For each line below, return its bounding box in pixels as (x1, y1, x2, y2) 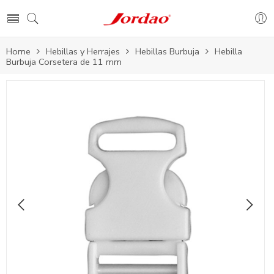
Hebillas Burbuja (135, 45, 199, 57)
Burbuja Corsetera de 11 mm (6, 56, 122, 68)
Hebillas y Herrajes (46, 45, 120, 57)
